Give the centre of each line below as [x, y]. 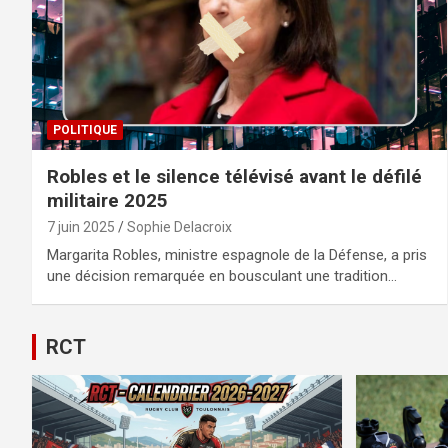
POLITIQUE [85, 129]
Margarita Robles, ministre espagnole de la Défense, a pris [237, 254]
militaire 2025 [107, 200]
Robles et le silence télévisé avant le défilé [234, 176]
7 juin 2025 [81, 226]
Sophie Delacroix [179, 226]
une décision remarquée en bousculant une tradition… [222, 275]
